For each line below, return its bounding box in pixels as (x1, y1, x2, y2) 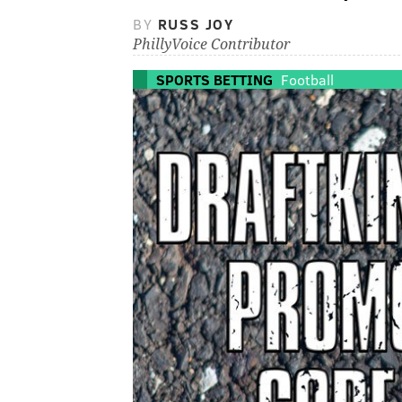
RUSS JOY (157, 14, 234, 34)
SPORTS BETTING (156, 70, 273, 90)
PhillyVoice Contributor (133, 36, 290, 54)
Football (281, 70, 334, 90)
